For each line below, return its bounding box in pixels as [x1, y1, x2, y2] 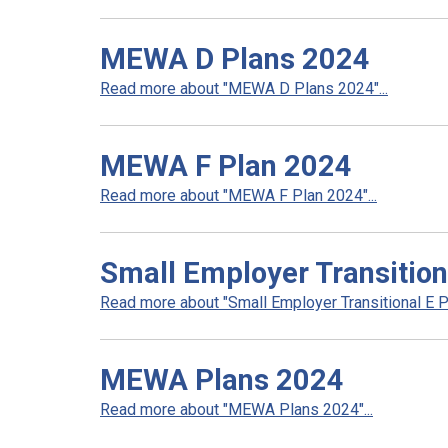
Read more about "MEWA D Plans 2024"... [100, 79, 388, 98]
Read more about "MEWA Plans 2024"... [100, 400, 373, 419]
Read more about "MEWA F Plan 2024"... [100, 186, 377, 205]
